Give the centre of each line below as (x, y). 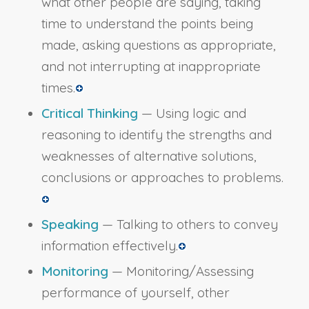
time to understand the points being (147, 24)
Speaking (70, 225)
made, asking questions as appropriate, (158, 45)
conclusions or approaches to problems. (162, 178)
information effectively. (109, 246)
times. (58, 88)
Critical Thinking (89, 113)
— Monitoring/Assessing (181, 271)
